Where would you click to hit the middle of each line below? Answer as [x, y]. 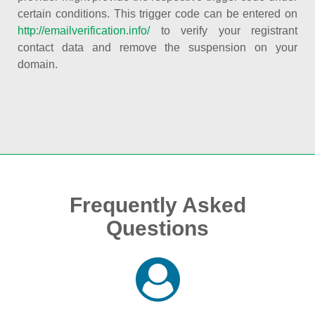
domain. [38, 64]
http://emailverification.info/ [84, 31]
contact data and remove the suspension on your [157, 47]
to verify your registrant [224, 31]
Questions [157, 228]
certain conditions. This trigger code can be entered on [157, 14]
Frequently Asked [157, 205]
